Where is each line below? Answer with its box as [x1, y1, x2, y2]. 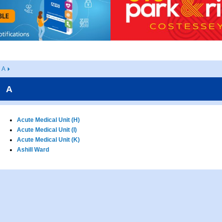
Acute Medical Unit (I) [17, 126, 77, 134]
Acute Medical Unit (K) [17, 136, 80, 144]
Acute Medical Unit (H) [17, 116, 80, 124]
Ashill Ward [17, 146, 49, 154]
